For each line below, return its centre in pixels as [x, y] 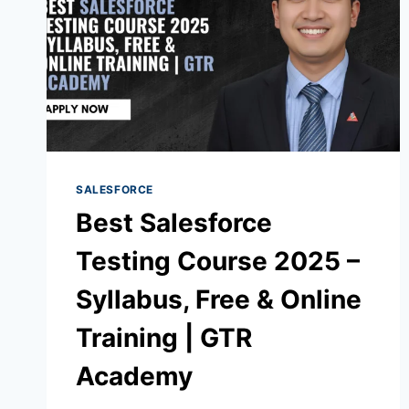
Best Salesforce [174, 222]
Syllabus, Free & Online [219, 299]
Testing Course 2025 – [218, 261]
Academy [134, 376]
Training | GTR [164, 337]
